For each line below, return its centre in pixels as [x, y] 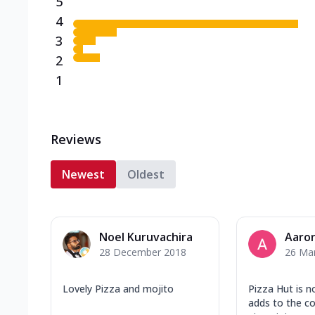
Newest [83, 174]
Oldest [146, 174]
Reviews [76, 139]
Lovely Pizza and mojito [118, 288]
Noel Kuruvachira [146, 237]
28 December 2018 [143, 252]
